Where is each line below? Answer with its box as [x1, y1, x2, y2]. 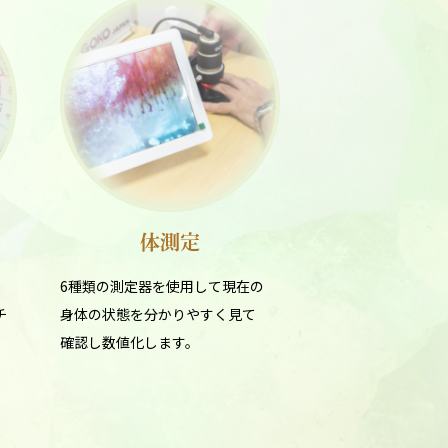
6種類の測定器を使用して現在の [59, 276, 264, 296]
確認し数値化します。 [59, 332, 199, 352]
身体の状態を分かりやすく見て [59, 304, 256, 324]
